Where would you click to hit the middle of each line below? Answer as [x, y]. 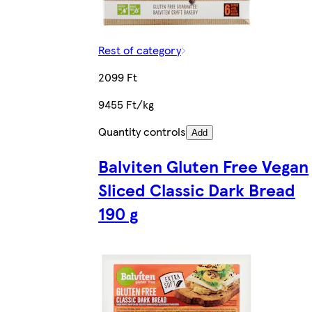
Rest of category [140, 50]
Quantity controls [142, 132]
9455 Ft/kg [126, 104]
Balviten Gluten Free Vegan [204, 166]
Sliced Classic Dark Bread [197, 190]
